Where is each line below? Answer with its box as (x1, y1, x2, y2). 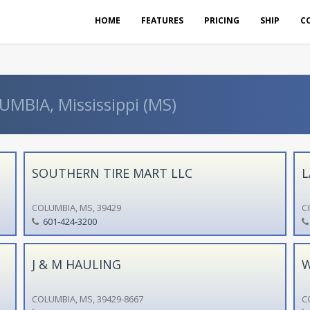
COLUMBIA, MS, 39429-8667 (31, 292, 143, 305)
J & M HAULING (31, 255, 121, 273)
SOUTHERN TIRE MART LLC (31, 164, 192, 181)
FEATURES (141, 15, 183, 26)
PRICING (204, 15, 239, 26)
